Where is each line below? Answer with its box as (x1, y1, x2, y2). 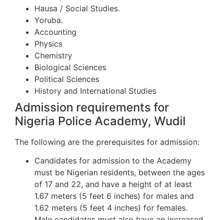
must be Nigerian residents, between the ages (34, 167, 205, 178)
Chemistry (34, 51, 72, 61)
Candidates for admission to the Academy (34, 156, 192, 166)
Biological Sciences (34, 62, 106, 73)
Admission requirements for (15, 100, 169, 115)
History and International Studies (34, 86, 156, 96)
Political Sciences (34, 74, 99, 84)
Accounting (34, 27, 77, 37)
